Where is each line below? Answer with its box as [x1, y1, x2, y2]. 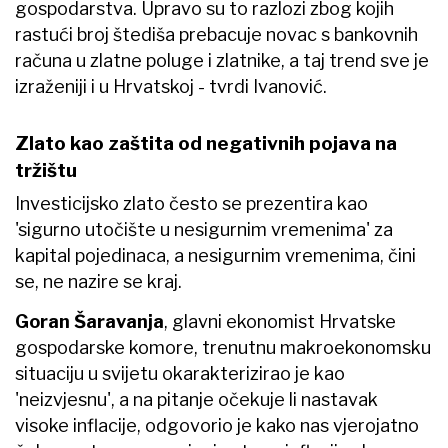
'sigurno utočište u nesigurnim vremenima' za [15, 218, 393, 240]
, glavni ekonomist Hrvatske [164, 310, 396, 332]
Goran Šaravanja [15, 310, 164, 332]
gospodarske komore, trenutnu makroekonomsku [15, 336, 431, 358]
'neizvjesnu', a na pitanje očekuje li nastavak [15, 388, 378, 410]
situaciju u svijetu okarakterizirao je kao [15, 362, 345, 384]
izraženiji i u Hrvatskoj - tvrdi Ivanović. [15, 76, 331, 98]
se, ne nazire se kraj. [15, 270, 186, 292]
